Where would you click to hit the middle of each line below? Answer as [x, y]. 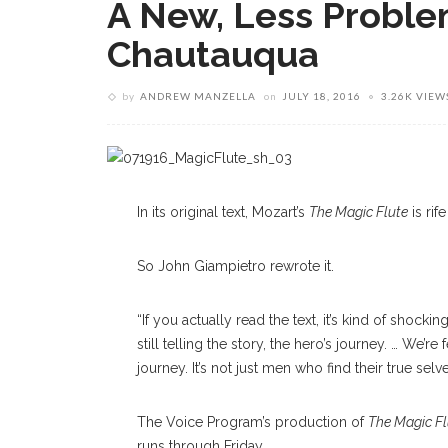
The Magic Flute [358, 212]
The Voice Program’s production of [252, 422]
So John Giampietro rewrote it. [235, 266]
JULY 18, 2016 [321, 96]
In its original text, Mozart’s [223, 212]
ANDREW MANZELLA [198, 96]
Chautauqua [213, 54]
